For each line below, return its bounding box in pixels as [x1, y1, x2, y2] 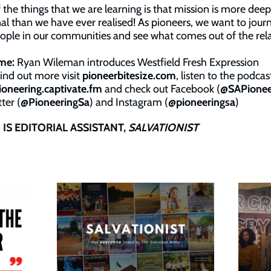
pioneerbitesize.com [82, 69, 176, 82]
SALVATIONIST [128, 121, 198, 134]
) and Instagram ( [90, 96, 168, 109]
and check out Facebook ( [102, 82, 220, 96]
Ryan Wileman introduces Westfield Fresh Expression [15, 56, 259, 69]
